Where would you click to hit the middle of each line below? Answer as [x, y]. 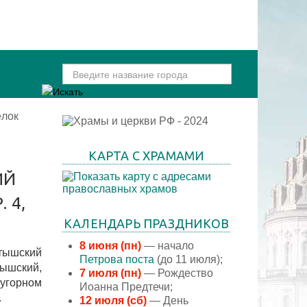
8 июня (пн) [110, 245]
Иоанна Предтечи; [126, 286]
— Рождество [177, 273]
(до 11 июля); [188, 259]
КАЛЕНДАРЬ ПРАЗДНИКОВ [146, 223]
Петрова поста [117, 259]
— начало [168, 245]
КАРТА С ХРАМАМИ [146, 155]
